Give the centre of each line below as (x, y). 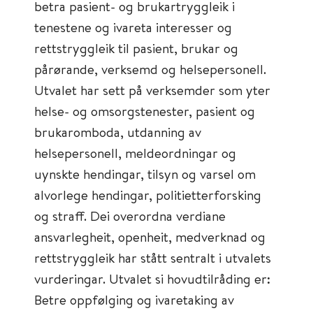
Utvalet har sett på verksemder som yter (152, 90)
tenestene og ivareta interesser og (133, 27)
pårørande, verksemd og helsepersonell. (150, 69)
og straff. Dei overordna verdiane (130, 216)
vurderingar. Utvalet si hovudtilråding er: (152, 278)
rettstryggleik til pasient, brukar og (136, 48)
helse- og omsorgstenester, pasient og (145, 111)
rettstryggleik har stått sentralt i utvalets (153, 257)
